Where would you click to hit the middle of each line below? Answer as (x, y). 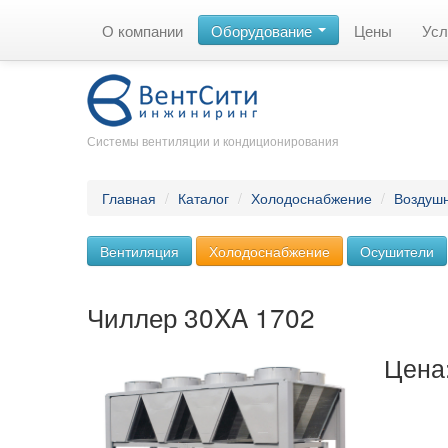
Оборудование (263, 30)
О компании (142, 30)
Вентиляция (139, 251)
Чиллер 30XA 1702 (201, 316)
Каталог (203, 198)
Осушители (397, 251)
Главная (129, 198)
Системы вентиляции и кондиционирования (213, 140)
